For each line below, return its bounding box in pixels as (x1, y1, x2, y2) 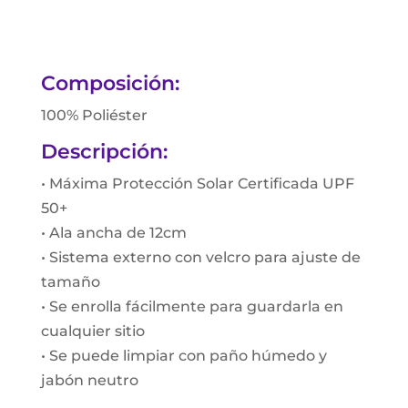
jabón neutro (40, 371, 138, 389)
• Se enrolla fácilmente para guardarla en (40, 297, 343, 315)
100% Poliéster (40, 106, 148, 124)
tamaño (40, 272, 100, 291)
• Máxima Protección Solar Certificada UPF (40, 174, 354, 192)
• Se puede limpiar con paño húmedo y (40, 346, 327, 364)
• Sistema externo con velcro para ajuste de (40, 248, 361, 266)
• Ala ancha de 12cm (40, 223, 187, 241)
